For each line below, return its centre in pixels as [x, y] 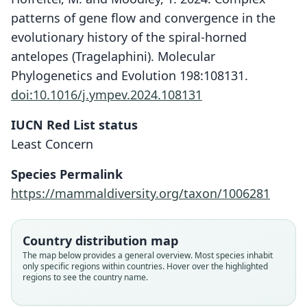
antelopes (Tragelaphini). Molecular [113, 56]
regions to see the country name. [85, 277]
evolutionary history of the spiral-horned [129, 37]
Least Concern [52, 144]
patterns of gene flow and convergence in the [143, 18]
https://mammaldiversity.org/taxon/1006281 [140, 193]
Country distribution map [100, 241]
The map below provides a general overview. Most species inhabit [148, 255]
